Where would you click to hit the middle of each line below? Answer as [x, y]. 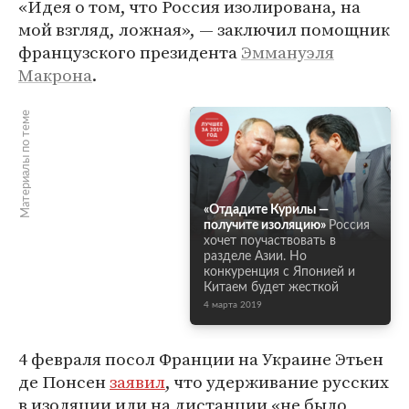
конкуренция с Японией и [279, 272]
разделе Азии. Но [255, 257]
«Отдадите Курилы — [266, 210]
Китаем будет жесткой [271, 288]
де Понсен [64, 382]
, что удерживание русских [277, 382]
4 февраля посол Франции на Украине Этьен [201, 359]
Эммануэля [288, 52]
